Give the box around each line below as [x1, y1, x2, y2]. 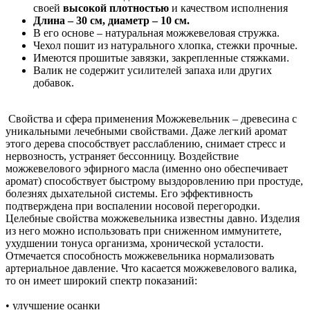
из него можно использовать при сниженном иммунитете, [6, 224, 282, 237]
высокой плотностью [63, 1, 169, 14]
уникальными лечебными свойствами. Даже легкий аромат [6, 125, 287, 137]
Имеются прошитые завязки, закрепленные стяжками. [33, 51, 289, 64]
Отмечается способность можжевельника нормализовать [6, 249, 274, 262]
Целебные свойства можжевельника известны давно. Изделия [6, 212, 300, 224]
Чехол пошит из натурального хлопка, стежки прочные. [33, 39, 298, 51]
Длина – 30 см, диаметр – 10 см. [33, 14, 190, 26]
